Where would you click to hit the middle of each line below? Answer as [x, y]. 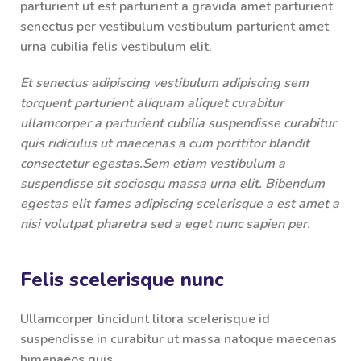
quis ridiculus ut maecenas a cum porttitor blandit [165, 144]
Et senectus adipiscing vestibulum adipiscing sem [164, 83]
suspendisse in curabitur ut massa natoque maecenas [178, 340]
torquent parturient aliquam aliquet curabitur [152, 104]
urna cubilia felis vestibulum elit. [116, 47]
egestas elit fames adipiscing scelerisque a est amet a [180, 204]
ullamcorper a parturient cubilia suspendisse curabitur [178, 124]
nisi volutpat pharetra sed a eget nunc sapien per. [165, 224]
